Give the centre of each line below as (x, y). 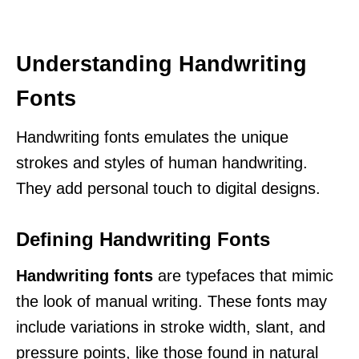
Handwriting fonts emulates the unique (152, 137)
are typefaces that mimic (243, 275)
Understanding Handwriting (161, 64)
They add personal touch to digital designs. (168, 188)
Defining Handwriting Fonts (143, 239)
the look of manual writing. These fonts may (171, 301)
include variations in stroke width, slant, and (171, 327)
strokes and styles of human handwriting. (162, 162)
